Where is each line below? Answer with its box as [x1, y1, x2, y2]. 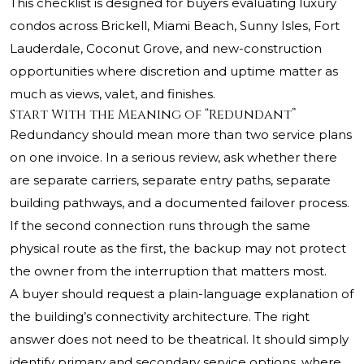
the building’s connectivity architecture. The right [10, 309, 310, 325]
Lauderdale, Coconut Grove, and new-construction [10, 41, 322, 57]
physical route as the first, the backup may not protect [10, 240, 346, 257]
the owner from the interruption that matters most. [10, 263, 327, 279]
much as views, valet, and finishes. [10, 86, 215, 102]
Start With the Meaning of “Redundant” [10, 106, 296, 124]
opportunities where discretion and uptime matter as [10, 63, 338, 80]
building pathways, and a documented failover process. [10, 195, 349, 211]
